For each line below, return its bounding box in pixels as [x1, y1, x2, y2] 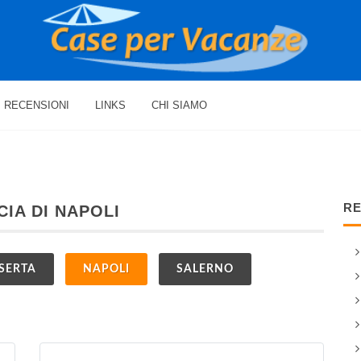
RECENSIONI [4, 99, 69, 111]
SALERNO [176, 263, 234, 275]
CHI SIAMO [151, 99, 207, 111]
